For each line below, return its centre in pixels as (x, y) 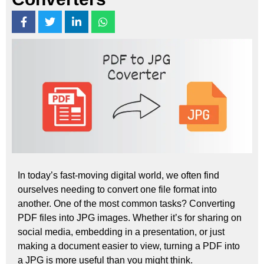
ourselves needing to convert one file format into (117, 189)
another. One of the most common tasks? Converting (126, 203)
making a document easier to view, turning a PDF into (129, 246)
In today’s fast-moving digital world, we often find (118, 175)
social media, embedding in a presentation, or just (121, 232)
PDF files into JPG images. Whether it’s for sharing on (130, 217)
